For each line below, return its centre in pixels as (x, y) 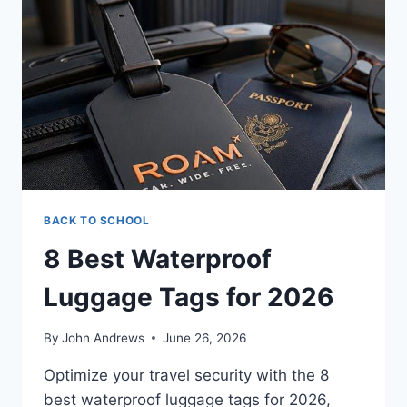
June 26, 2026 (205, 338)
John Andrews (104, 338)
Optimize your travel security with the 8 (186, 375)
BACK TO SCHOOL (97, 221)
